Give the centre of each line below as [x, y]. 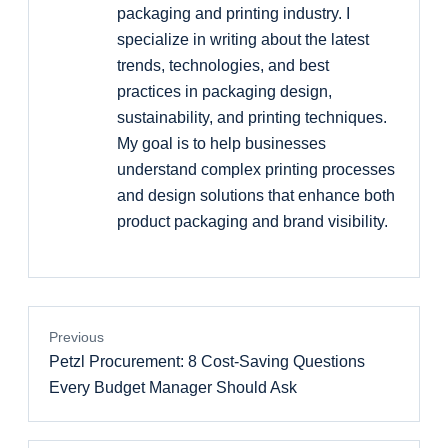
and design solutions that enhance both [256, 196]
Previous [76, 338]
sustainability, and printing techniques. [252, 118]
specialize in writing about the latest [243, 40]
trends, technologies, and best [223, 66]
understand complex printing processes [256, 170]
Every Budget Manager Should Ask [173, 388]
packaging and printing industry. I [233, 14]
